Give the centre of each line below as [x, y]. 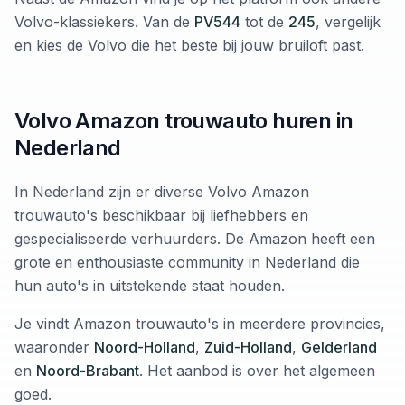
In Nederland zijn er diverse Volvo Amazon [162, 192]
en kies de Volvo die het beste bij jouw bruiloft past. [189, 46]
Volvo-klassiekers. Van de [104, 22]
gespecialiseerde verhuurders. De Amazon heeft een [195, 239]
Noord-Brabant [88, 371]
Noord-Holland [145, 348]
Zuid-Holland [248, 348]
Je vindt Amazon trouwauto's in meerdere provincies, [200, 324]
